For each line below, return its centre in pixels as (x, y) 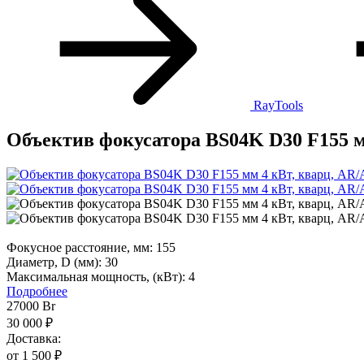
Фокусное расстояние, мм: (81, 247)
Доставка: (34, 338)
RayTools (277, 105)
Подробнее (37, 291)
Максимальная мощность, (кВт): (97, 276)
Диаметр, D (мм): (56, 262)
